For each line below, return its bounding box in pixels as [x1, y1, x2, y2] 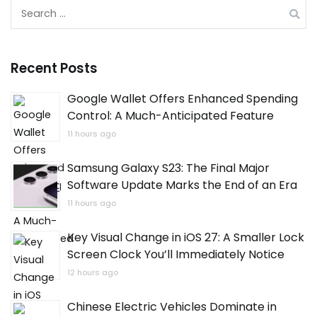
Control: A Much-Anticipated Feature [67, 108, 274, 125]
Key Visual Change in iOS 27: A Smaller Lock [67, 229, 304, 246]
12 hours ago [67, 267, 118, 279]
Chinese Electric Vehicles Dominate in [67, 299, 277, 316]
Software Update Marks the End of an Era [67, 177, 297, 194]
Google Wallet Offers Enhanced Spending [67, 91, 298, 108]
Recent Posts [11, 59, 98, 77]
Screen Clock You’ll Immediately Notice [67, 246, 284, 263]
